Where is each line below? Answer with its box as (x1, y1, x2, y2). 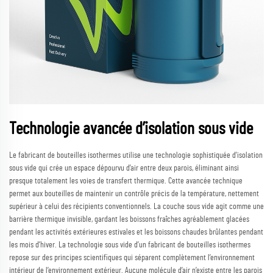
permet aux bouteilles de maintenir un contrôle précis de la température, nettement (9, 189, 259, 198)
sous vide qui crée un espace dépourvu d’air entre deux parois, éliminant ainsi (9, 163, 239, 172)
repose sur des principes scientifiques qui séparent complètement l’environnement (9, 253, 255, 262)
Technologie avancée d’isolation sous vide (9, 120, 253, 138)
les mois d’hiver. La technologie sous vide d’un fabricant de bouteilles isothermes (9, 240, 250, 249)
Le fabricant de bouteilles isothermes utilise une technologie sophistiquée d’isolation (9, 151, 263, 160)
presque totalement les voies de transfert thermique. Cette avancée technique (9, 176, 243, 185)
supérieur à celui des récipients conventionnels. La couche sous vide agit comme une (9, 202, 264, 211)
